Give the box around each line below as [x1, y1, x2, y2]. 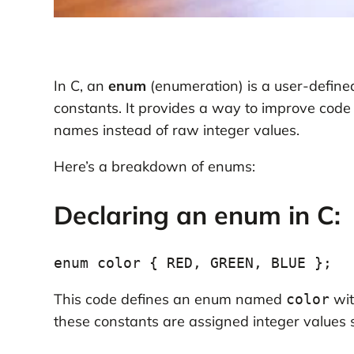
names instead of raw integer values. [53, 121, 299, 140]
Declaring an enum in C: [53, 198, 341, 231]
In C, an [53, 77, 108, 96]
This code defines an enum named [53, 290, 286, 309]
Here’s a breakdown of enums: [53, 157, 255, 176]
